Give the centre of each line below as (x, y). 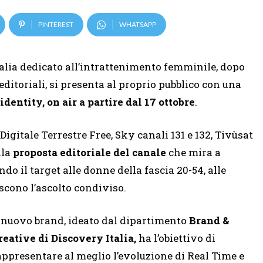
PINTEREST (56, 25)
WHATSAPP (138, 25)
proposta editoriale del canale (90, 153)
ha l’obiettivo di (176, 238)
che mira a (193, 153)
